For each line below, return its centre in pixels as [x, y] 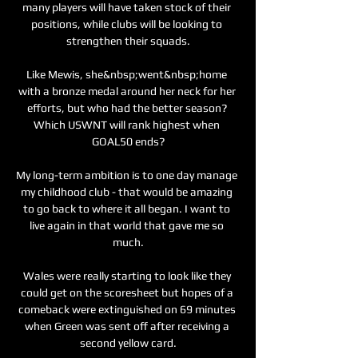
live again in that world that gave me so [127, 225]
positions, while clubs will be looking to [127, 24]
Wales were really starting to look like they [127, 275]
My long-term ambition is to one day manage [127, 175]
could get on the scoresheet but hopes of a [127, 292]
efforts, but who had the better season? [127, 107]
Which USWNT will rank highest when [127, 124]
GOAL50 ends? [128, 141]
